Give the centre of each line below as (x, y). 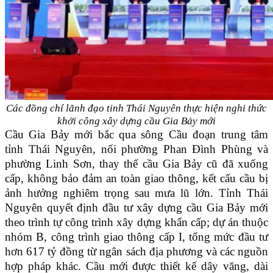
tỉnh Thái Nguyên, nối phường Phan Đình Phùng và (136, 149)
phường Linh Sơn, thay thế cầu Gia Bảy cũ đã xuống (136, 164)
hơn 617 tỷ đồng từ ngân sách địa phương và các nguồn (136, 252)
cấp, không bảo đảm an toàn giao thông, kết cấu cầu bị (136, 179)
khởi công (79, 121)
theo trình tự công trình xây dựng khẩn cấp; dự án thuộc (136, 222)
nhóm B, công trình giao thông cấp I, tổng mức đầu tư (136, 237)
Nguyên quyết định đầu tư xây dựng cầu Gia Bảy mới (136, 208)
